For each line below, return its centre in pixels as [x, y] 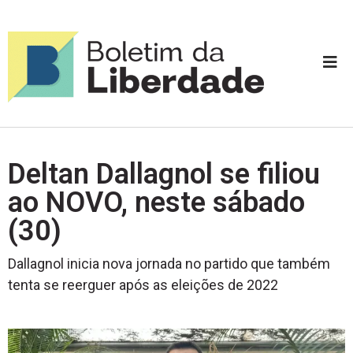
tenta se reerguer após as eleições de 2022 [143, 284]
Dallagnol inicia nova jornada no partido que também [169, 263]
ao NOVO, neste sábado [156, 202]
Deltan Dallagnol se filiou [164, 174]
